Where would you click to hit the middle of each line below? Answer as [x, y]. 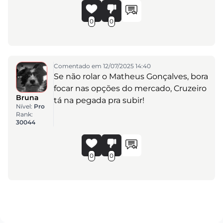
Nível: [25, 107]
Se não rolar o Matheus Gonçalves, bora [131, 76]
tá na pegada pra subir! [99, 100]
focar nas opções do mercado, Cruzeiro [130, 88]
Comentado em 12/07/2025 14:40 [102, 66]
